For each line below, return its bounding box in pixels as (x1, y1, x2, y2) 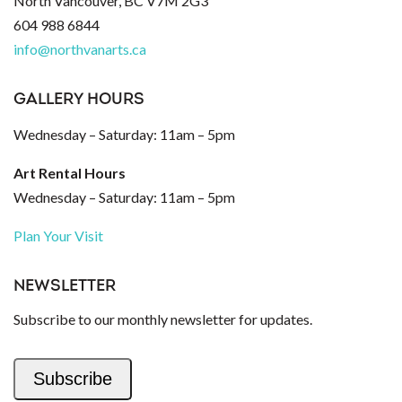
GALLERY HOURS (13, 91, 144, 109)
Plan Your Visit (13, 226, 103, 244)
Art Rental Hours (13, 163, 126, 181)
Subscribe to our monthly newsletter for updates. (13, 310, 312, 328)
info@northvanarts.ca (13, 39, 146, 57)
